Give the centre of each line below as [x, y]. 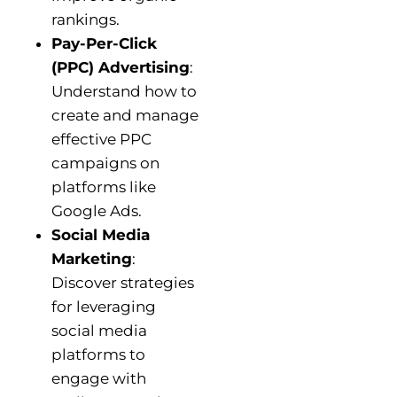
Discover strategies [123, 282]
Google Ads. [97, 210]
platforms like [104, 187]
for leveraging [104, 306]
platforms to [98, 354]
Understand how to [124, 91]
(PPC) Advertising [121, 67]
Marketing [92, 258]
